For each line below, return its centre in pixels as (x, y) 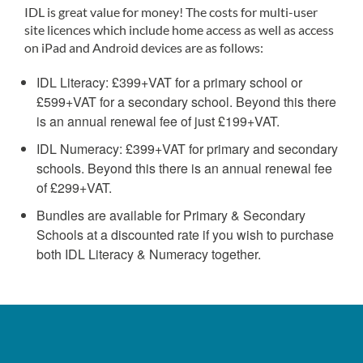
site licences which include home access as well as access (179, 30)
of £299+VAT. (74, 188)
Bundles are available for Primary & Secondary (171, 215)
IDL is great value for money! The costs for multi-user (171, 12)
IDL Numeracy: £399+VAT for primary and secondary (187, 149)
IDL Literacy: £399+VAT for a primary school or (169, 82)
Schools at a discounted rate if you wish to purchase (185, 235)
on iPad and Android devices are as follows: (144, 47)
